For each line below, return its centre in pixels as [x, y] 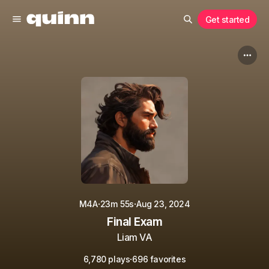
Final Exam [134, 222]
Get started [227, 19]
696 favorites [159, 259]
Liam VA [134, 237]
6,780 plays [107, 259]
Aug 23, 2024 [163, 204]
